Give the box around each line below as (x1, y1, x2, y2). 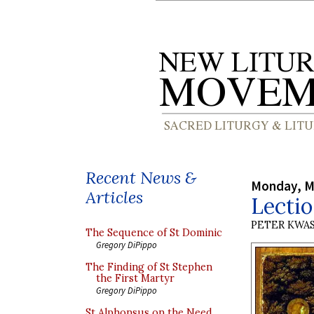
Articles (86, 186, 143, 208)
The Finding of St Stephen (86, 261, 212, 273)
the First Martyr (96, 272, 175, 285)
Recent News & (86, 167, 196, 189)
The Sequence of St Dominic (86, 226, 222, 239)
